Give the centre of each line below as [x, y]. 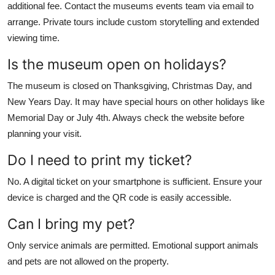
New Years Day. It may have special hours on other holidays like [136, 101]
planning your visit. [45, 133]
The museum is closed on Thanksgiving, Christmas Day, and [130, 85]
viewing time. [33, 37]
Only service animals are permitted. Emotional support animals [133, 245]
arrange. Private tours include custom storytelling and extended [133, 21]
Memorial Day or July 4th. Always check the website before [126, 117]
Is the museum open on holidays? [117, 64]
